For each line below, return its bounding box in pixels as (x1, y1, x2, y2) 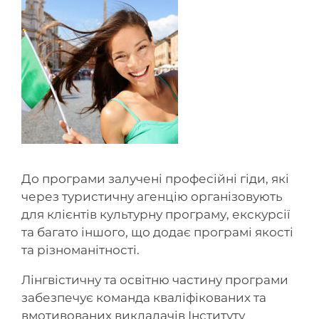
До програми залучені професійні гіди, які (21, 171, 289, 186)
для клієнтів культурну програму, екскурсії (21, 206, 291, 221)
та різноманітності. (21, 242, 140, 257)
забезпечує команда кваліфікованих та (21, 290, 266, 305)
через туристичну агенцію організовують (21, 189, 283, 204)
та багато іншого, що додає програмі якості (21, 224, 293, 239)
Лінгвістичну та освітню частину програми (21, 272, 288, 287)
